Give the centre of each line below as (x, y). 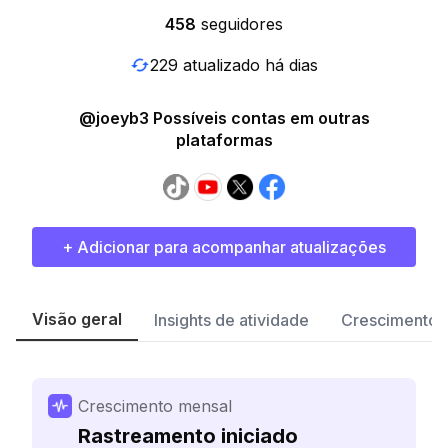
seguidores (242, 24)
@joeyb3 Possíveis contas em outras (224, 118)
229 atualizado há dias (234, 64)
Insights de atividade (231, 320)
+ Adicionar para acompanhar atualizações (224, 247)
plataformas (224, 140)
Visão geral (77, 319)
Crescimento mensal (155, 406)
